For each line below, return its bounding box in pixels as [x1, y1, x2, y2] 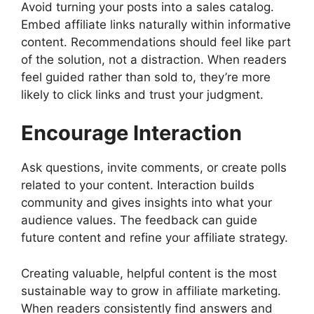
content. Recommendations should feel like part [21, 34, 291, 49]
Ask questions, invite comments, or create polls [21, 161, 287, 175]
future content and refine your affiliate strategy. [21, 231, 288, 245]
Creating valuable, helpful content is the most [21, 266, 277, 280]
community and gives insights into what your [21, 196, 272, 210]
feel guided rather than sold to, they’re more [21, 69, 271, 84]
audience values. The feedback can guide [21, 213, 257, 228]
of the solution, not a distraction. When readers [21, 52, 287, 67]
